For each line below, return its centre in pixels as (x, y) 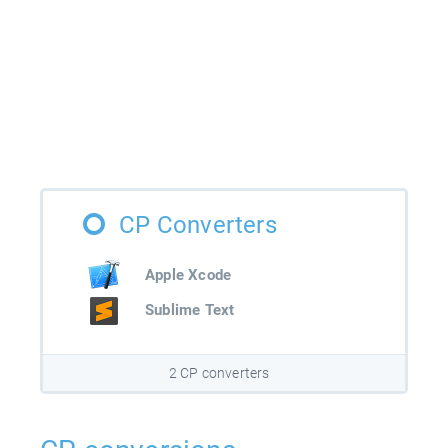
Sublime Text (190, 310)
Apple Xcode (188, 274)
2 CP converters (219, 373)
